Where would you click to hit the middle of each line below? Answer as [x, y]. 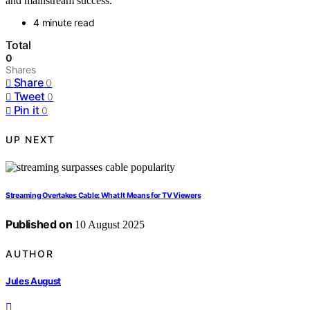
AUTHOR [30, 253]
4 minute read [64, 23]
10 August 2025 [109, 225]
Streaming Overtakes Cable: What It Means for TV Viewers [103, 196]
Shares [21, 70]
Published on [39, 225]
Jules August [34, 281]
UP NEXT [30, 139]
